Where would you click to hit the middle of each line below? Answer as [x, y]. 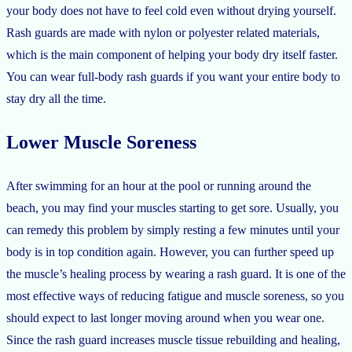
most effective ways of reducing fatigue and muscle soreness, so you [175, 295]
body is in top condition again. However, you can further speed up [170, 251]
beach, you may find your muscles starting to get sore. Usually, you [172, 207]
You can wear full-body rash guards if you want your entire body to [173, 76]
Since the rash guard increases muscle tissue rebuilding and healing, [173, 339]
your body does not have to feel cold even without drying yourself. [171, 10]
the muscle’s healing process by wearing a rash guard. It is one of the [176, 273]
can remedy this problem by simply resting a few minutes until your [173, 229]
